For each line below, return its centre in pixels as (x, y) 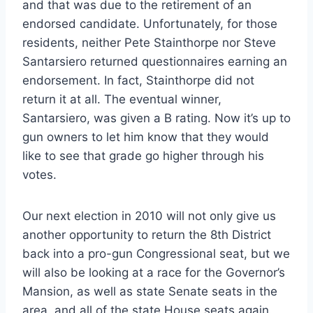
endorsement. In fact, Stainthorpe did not (138, 80)
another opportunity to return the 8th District (147, 234)
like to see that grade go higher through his (143, 155)
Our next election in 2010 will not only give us (149, 216)
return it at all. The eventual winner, (122, 99)
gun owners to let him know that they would (146, 137)
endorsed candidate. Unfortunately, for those (150, 23)
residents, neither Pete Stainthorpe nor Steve (149, 42)
